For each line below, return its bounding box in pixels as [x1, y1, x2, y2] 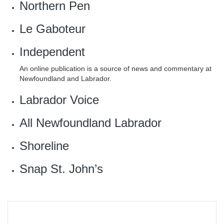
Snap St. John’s [19, 162, 103, 175]
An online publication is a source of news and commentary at [19, 64, 211, 72]
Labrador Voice [19, 93, 99, 106]
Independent [19, 45, 85, 58]
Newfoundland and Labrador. [19, 74, 111, 82]
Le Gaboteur [19, 22, 85, 35]
